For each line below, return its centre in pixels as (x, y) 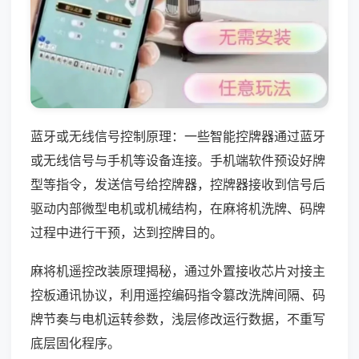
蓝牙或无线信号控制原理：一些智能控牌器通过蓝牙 (178, 136)
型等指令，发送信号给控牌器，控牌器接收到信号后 (178, 184)
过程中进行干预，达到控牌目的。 (127, 232)
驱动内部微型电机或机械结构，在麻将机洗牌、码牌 (178, 208)
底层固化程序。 (75, 343)
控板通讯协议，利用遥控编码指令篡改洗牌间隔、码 (178, 294)
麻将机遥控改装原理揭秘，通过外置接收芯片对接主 (178, 270)
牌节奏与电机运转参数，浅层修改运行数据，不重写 (178, 319)
